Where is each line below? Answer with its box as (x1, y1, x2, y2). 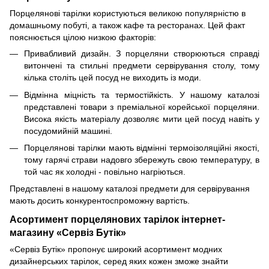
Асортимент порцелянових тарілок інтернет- (10, 214, 225, 225)
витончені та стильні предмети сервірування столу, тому (24, 61, 259, 71)
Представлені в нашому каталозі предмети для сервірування (10, 184, 250, 194)
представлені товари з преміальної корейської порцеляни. (24, 101, 259, 112)
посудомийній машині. (24, 125, 112, 136)
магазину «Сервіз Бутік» (10, 227, 126, 238)
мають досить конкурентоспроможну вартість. (10, 196, 190, 206)
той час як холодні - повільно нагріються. (24, 166, 186, 177)
